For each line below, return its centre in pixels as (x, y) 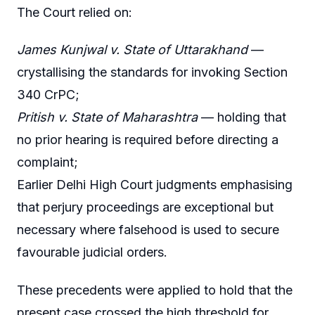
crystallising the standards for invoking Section (152, 72)
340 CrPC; (48, 95)
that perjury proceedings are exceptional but (145, 207)
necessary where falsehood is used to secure (148, 230)
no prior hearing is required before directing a (148, 140)
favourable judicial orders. (92, 252)
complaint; (47, 162)
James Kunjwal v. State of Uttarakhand (132, 50)
